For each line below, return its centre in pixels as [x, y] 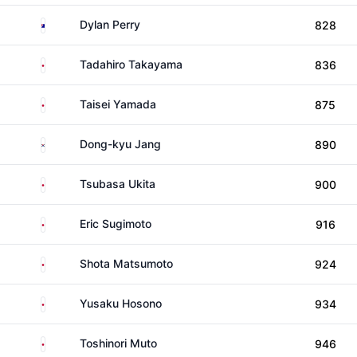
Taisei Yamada [118, 104]
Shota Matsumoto [126, 263]
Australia [67, 23]
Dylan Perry [110, 24]
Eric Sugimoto [116, 224]
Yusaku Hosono [121, 303]
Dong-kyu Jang [120, 144]
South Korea [76, 142]
